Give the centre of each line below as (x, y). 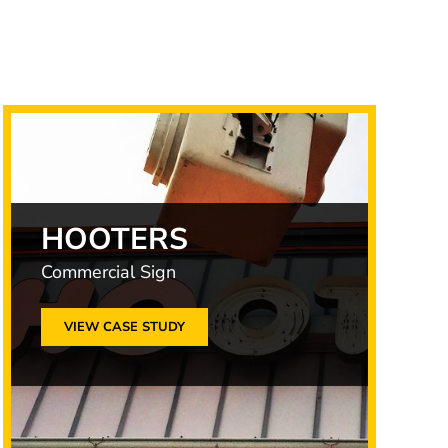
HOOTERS (114, 239)
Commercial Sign (108, 272)
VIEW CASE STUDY (124, 327)
